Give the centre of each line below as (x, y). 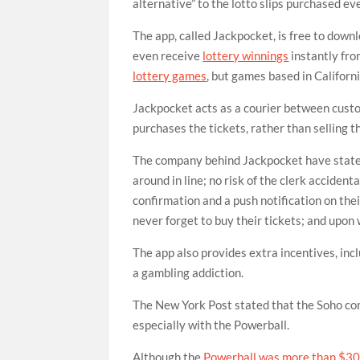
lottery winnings (246, 55)
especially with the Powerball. (211, 325)
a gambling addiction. (188, 272)
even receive (168, 55)
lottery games (170, 76)
